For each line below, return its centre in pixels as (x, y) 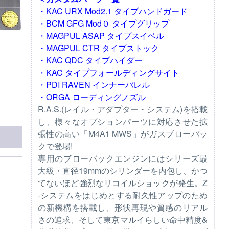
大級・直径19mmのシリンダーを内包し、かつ (123, 170)
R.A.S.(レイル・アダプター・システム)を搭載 (123, 109)
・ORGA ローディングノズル (92, 97)
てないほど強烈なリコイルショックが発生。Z (123, 183)
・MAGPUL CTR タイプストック (98, 48)
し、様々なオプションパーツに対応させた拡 (123, 121)
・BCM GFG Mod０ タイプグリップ (104, 23)
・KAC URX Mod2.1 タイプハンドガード (113, 11)
